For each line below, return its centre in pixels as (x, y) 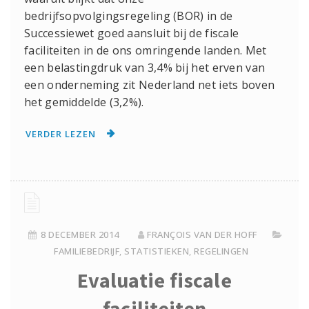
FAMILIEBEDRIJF (87, 251)
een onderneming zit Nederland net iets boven (150, 85)
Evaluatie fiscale (154, 280)
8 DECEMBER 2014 (80, 235)
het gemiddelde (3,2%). (84, 102)
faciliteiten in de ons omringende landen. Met (146, 51)
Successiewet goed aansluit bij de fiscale (132, 33)
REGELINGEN (221, 251)
